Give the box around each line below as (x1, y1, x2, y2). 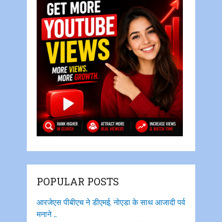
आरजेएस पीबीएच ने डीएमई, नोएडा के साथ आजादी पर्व (36, 197, 185, 207)
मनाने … (36, 209, 57, 219)
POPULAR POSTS (36, 174, 119, 188)
